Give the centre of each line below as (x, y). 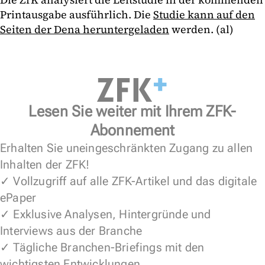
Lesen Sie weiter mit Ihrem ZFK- (132, 111)
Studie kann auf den (204, 14)
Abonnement (132, 130)
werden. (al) (201, 29)
